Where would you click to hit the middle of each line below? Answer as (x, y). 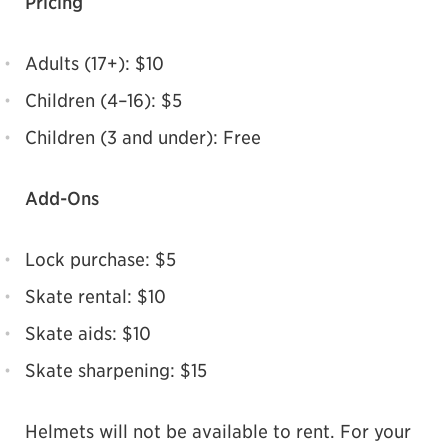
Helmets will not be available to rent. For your (218, 431)
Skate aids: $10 (88, 333)
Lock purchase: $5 (100, 259)
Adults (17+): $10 (94, 63)
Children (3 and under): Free (143, 137)
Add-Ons (62, 198)
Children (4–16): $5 (103, 100)
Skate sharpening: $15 (116, 370)
